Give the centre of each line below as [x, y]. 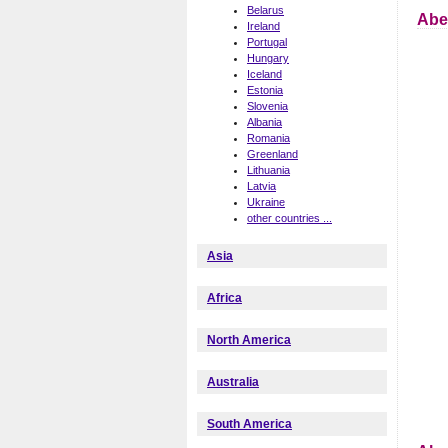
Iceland [264, 74]
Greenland [272, 154]
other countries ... [289, 218]
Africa [224, 297]
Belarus [265, 10]
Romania [268, 138]
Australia [233, 382]
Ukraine [266, 202]
